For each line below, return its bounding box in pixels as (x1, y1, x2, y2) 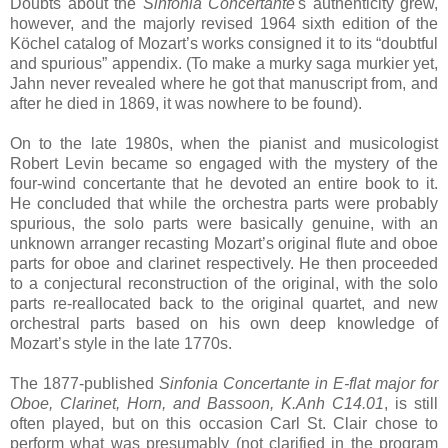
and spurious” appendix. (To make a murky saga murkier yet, (10, 54, 438, 72)
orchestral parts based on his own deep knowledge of (10, 314, 438, 332)
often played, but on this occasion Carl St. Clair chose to (10, 414, 438, 432)
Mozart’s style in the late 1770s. (10, 334, 236, 352)
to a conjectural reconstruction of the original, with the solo (10, 274, 438, 292)
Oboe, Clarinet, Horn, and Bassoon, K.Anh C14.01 (10, 394, 384, 412)
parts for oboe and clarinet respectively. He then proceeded (10, 254, 438, 272)
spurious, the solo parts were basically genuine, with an (10, 214, 438, 232)
